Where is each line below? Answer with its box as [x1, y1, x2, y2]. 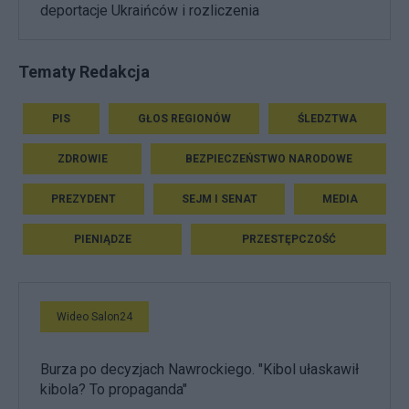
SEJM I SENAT [181, 193, 257, 206]
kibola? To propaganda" [40, 381, 187, 399]
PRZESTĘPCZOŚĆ [241, 233, 336, 246]
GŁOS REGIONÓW [137, 112, 231, 126]
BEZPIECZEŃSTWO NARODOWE [184, 152, 352, 166]
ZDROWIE [57, 152, 108, 166]
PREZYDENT [50, 193, 116, 206]
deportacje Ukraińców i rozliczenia [40, 2, 259, 20]
